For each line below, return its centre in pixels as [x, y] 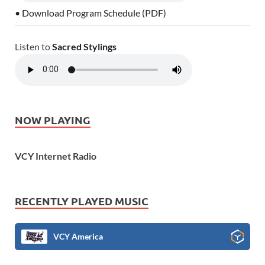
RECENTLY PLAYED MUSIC [82, 201]
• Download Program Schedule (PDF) [91, 12]
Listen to [33, 46]
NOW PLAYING [53, 119]
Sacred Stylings [84, 46]
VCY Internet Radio [56, 156]
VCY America [78, 237]
